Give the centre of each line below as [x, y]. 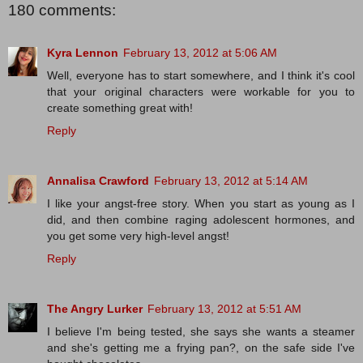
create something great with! [120, 107]
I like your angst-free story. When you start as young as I [201, 203]
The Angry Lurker [95, 308]
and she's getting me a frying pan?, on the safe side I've [201, 347]
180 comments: [62, 11]
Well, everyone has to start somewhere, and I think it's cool [201, 75]
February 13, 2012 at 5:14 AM [231, 180]
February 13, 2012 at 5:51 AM [224, 308]
